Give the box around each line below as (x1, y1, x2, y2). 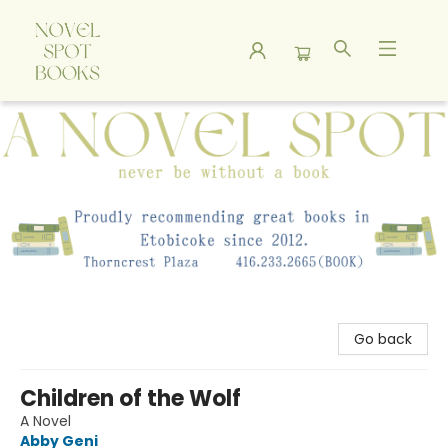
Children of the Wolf (20, 383, 241, 415)
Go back (354, 329, 412, 350)
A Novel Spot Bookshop (15, 110, 173, 130)
